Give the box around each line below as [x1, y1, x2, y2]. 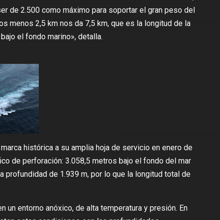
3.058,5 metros [65, 156, 117, 165]
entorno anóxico [17, 203, 72, 213]
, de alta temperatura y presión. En [72, 203, 188, 213]
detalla [78, 31, 101, 41]
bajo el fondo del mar [116, 156, 191, 165]
